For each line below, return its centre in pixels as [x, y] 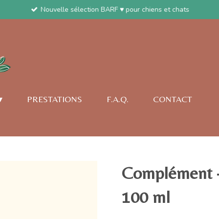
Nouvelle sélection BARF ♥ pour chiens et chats [115, 10]
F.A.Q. [118, 99]
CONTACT [173, 99]
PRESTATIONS [55, 99]
